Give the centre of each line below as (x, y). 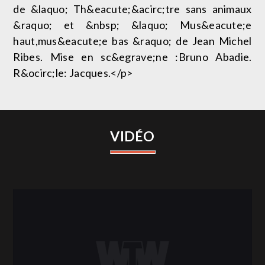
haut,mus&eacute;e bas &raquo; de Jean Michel (132, 41)
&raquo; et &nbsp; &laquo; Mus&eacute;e (132, 25)
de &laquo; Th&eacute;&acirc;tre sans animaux (132, 9)
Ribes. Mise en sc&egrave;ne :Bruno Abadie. (132, 57)
